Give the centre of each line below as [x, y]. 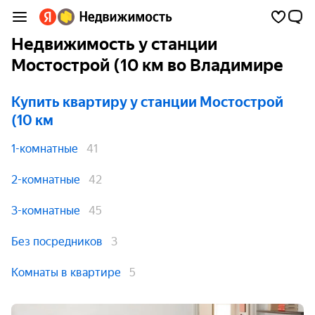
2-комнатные [46, 180]
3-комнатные [46, 211]
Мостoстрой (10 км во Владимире [147, 65]
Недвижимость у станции [114, 44]
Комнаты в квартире [66, 272]
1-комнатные [45, 149]
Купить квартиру [69, 102]
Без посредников [57, 242]
